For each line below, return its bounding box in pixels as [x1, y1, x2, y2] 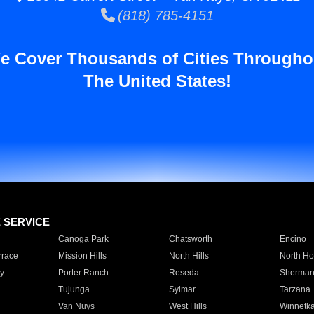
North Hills [168, 251, 209, 261]
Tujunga [57, 285, 90, 294]
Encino [279, 234, 306, 244]
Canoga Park [57, 234, 109, 244]
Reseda [168, 268, 199, 278]
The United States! [83, 71, 231, 90]
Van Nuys [57, 301, 95, 311]
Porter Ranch [57, 268, 109, 278]
